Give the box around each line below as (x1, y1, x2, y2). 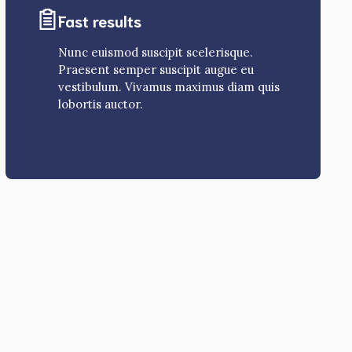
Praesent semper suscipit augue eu (57, 62, 254, 78)
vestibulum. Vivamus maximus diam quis (57, 79, 280, 95)
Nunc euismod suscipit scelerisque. (57, 45, 253, 60)
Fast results (57, 10, 141, 31)
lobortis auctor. (57, 97, 143, 112)
